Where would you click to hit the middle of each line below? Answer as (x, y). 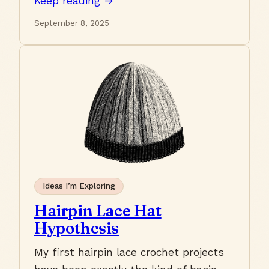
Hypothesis (77, 228)
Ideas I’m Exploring (79, 186)
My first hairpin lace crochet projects (129, 252)
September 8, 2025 (72, 23)
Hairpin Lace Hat (98, 211)
